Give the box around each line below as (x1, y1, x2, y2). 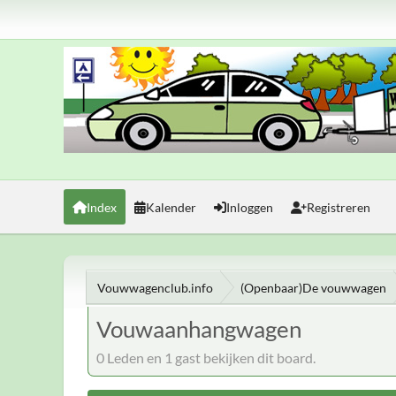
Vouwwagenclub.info (97, 279, 213, 295)
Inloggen (226, 199, 273, 215)
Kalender (146, 199, 196, 215)
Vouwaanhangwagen (96, 315, 301, 343)
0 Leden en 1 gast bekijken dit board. (96, 348, 316, 366)
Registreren (307, 199, 370, 215)
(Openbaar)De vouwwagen (240, 279, 386, 295)
